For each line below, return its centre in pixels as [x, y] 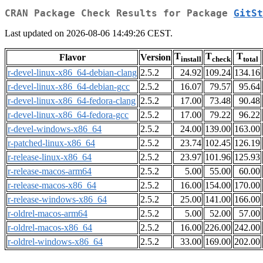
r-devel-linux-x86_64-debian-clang [72, 73]
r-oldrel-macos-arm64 [48, 214]
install [191, 59]
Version [156, 58]
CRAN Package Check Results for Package [119, 14]
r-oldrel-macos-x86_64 [50, 228]
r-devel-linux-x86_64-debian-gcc [69, 87]
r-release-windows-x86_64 [57, 200]
